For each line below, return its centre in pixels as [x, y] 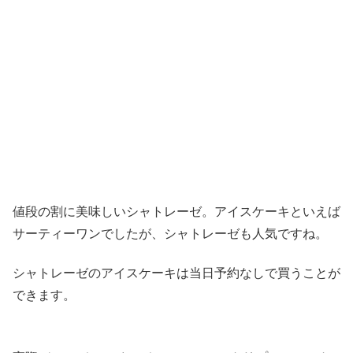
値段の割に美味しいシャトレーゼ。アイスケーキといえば [176, 211]
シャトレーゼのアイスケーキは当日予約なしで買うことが [176, 273]
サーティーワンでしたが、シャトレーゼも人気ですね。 [170, 233]
